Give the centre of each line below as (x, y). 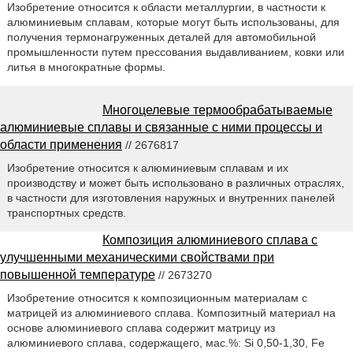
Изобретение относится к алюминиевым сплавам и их (147, 167)
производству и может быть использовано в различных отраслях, (175, 182)
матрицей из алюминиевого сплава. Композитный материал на (171, 312)
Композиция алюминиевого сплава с (210, 240)
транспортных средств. (66, 212)
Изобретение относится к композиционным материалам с (157, 297)
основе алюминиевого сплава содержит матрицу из (141, 327)
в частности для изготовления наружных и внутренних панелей (171, 197)
